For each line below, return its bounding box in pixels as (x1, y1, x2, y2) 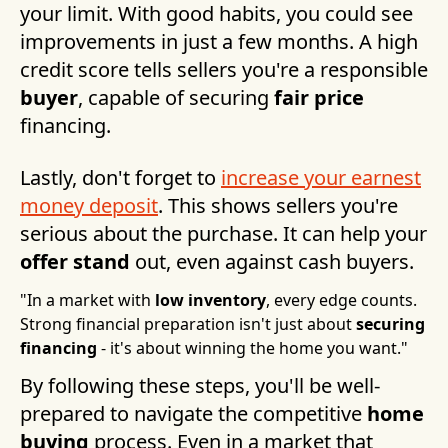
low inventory (155, 289, 266, 312)
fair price (274, 84, 364, 112)
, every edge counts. (266, 289, 417, 312)
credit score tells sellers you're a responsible (20, 56, 428, 84)
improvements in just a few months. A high (20, 28, 418, 56)
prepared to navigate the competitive (20, 400, 367, 428)
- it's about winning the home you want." (97, 337, 408, 360)
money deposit (20, 192, 158, 220)
